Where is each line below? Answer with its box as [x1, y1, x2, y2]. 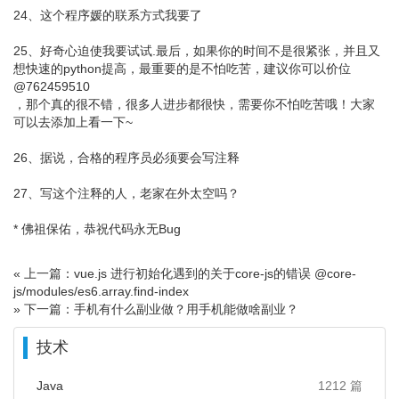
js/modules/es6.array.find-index [13, 283, 189, 298]
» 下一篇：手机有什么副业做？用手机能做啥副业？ [13, 301, 298, 316]
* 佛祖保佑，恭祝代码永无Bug [13, 221, 181, 236]
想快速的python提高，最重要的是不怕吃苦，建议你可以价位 [13, 61, 351, 76]
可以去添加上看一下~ [13, 114, 133, 129]
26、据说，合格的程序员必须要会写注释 [13, 150, 240, 165]
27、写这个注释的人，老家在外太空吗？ [13, 185, 240, 200]
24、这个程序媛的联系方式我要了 [13, 7, 202, 22]
